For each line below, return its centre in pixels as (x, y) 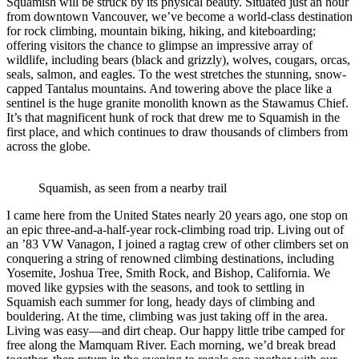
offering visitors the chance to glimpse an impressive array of (159, 45)
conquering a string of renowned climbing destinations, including (170, 258)
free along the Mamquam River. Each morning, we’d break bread (171, 345)
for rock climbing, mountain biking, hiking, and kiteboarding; (161, 30)
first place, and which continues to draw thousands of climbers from (177, 131)
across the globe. (48, 146)
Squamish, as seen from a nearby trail (133, 188)
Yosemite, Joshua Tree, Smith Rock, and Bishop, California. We (168, 272)
